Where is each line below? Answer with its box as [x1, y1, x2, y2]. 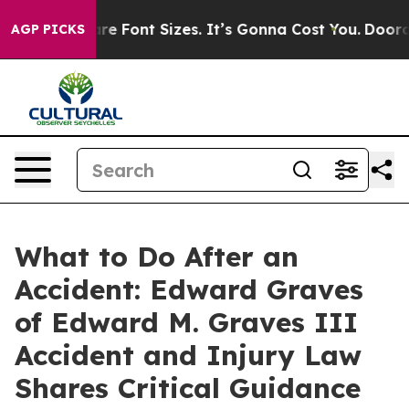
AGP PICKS [11, 21, 85, 37]
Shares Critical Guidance [15, 371, 361, 405]
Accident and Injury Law [15, 338, 362, 372]
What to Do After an [15, 239, 299, 274]
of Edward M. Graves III [15, 305, 358, 340]
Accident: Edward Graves [15, 272, 363, 307]
